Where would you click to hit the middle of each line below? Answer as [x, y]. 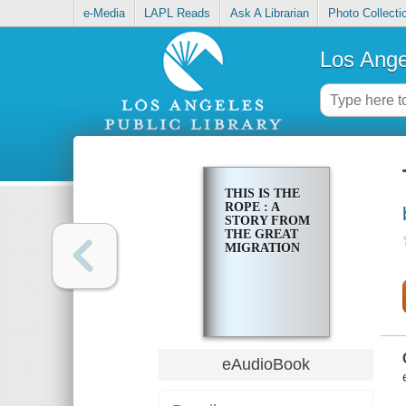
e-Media [105, 14]
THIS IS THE [262, 194]
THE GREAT [261, 235]
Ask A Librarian [269, 14]
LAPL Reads [178, 14]
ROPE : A [251, 208]
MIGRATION [262, 248]
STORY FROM [267, 221]
